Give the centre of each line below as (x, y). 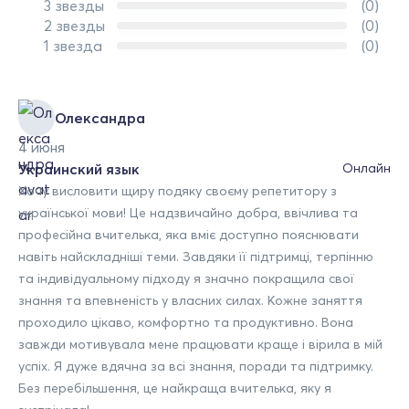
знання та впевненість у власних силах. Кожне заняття (190, 300)
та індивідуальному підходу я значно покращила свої (186, 278)
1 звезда (73, 45)
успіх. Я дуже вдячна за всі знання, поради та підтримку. (196, 366)
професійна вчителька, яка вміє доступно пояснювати (189, 234)
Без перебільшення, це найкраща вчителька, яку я (175, 388)
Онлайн (367, 168)
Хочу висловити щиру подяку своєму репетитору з (178, 190)
